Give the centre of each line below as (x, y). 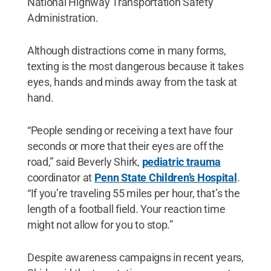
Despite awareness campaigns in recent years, (135, 257)
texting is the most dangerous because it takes (135, 66)
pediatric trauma (181, 162)
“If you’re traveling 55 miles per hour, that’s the (133, 193)
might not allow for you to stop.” (100, 224)
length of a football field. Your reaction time (126, 209)
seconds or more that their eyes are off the (126, 146)
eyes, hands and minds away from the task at (132, 82)
